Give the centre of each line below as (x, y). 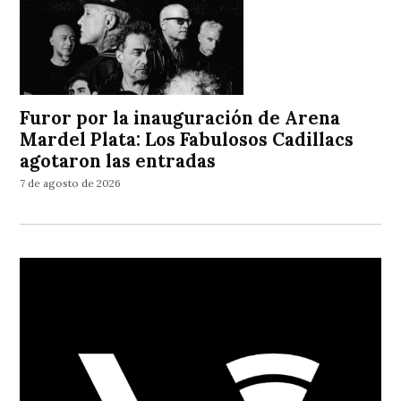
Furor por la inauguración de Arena (180, 118)
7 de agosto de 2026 (71, 183)
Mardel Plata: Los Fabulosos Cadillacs (187, 139)
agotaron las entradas (118, 161)
